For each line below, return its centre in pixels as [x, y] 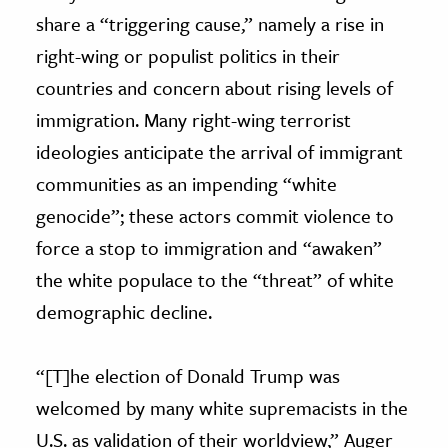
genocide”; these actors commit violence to [215, 215]
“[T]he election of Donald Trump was [188, 375]
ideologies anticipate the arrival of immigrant [219, 151]
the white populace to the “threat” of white [215, 279]
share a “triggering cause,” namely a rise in [210, 23]
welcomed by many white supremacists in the [222, 407]
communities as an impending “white [186, 183]
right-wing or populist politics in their [188, 55]
